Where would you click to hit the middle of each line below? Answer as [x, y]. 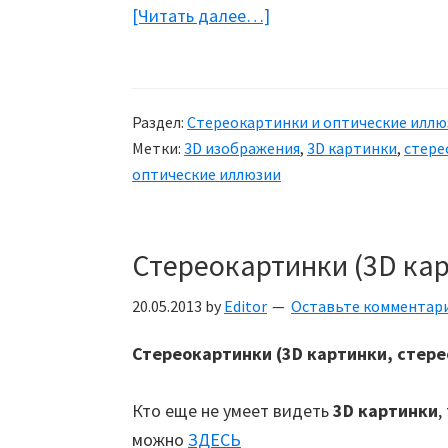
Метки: [158, 148]
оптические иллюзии [206, 174]
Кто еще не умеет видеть [232, 410]
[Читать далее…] [201, 15]
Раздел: [159, 122]
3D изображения [242, 148]
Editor [245, 306]
